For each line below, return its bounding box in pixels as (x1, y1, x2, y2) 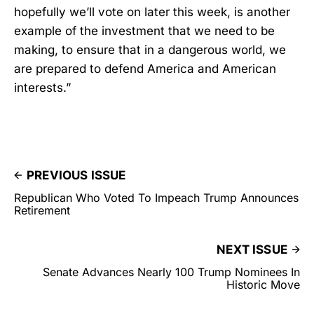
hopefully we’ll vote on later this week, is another (14, 4, 290, 19)
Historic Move (226, 277, 300, 292)
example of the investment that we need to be (14, 23, 275, 38)
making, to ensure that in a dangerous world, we (14, 42, 286, 57)
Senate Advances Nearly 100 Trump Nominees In (43, 264, 300, 279)
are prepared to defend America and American (14, 61, 276, 76)
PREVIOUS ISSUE (27, 168, 126, 182)
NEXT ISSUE (217, 242, 287, 257)
